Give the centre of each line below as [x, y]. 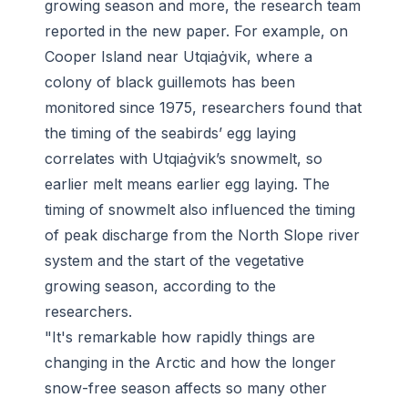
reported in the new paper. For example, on [196, 31]
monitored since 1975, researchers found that [203, 108]
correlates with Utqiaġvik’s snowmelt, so [184, 159]
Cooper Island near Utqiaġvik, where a [178, 57]
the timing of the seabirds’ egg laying [170, 133]
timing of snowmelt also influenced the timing [200, 210]
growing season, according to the [160, 286]
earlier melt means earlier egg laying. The [187, 184]
